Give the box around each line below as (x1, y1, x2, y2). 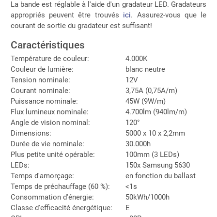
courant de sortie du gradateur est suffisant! (10, 21, 152, 30)
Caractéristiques (10, 38, 85, 51)
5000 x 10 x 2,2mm (125, 128, 185, 138)
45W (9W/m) (125, 96, 166, 106)
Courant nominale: (10, 86, 70, 95)
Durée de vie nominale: (10, 139, 84, 148)
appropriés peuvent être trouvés (10, 10, 124, 19)
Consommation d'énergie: (10, 192, 94, 201)
